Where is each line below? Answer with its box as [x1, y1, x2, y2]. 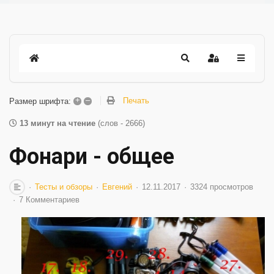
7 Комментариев [19, 195, 80, 204]
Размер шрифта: [9, 96, 71, 106]
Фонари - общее [9, 144, 174, 169]
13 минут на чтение [20, 119, 95, 128]
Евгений [102, 182, 132, 191]
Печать [123, 96, 149, 106]
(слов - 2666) [98, 119, 145, 128]
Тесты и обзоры [35, 182, 92, 191]
